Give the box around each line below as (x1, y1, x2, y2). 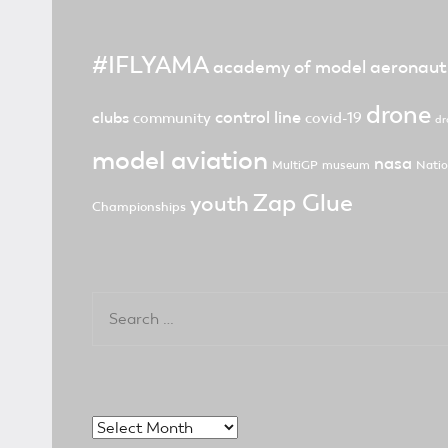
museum (322, 157, 370, 172)
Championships (92, 198, 186, 214)
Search (91, 294, 141, 314)
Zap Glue (253, 188, 353, 217)
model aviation (92, 144, 268, 176)
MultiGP (272, 157, 318, 172)
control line (215, 106, 301, 128)
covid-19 (305, 108, 362, 127)
